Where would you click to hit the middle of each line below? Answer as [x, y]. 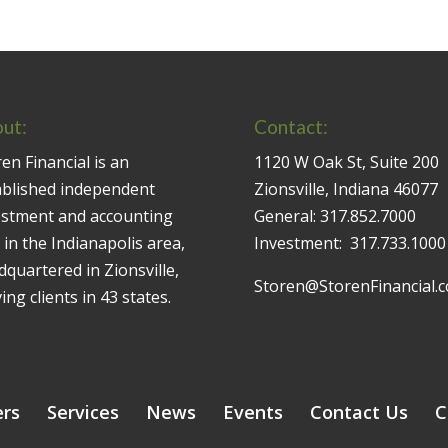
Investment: [301, 243]
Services [83, 412]
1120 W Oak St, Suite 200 [346, 162]
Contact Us [359, 412]
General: [286, 216]
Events [253, 412]
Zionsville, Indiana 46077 [345, 189]
